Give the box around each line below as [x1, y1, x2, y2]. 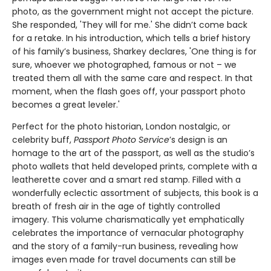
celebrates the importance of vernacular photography [12, 227, 244, 240]
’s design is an [169, 134, 227, 146]
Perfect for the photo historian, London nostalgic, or [12, 120, 230, 133]
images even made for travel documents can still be [12, 253, 236, 266]
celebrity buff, [12, 134, 74, 146]
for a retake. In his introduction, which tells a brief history [12, 32, 250, 45]
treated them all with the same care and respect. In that [12, 72, 253, 85]
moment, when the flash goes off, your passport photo [12, 85, 246, 98]
